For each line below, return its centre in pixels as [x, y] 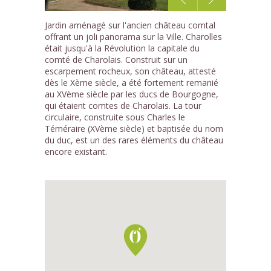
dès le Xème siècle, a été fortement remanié [132, 83]
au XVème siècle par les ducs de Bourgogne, [132, 94]
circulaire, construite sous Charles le [115, 117]
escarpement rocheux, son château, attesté [130, 71]
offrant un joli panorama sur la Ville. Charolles [133, 37]
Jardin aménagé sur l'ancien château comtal [130, 25]
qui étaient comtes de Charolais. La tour [123, 106]
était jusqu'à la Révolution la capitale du [122, 48]
